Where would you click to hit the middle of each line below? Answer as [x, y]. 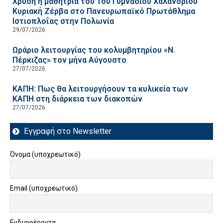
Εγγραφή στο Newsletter [67, 131]
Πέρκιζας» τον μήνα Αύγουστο [69, 60]
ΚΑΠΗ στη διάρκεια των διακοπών [77, 99]
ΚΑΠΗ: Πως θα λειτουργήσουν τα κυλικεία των [100, 89]
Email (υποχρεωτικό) [44, 188]
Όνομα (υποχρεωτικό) [45, 154]
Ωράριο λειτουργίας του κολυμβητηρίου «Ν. [94, 50]
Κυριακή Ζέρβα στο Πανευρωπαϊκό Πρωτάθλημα [104, 11]
